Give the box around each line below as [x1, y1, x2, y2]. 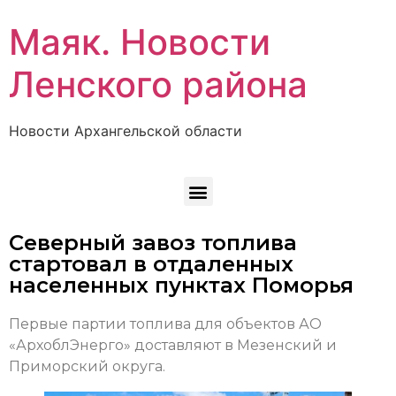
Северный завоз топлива [9, 230, 297, 256]
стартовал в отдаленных [9, 251, 293, 278]
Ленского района [9, 63, 308, 106]
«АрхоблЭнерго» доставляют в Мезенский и [9, 337, 337, 354]
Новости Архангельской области [9, 122, 242, 140]
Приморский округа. [9, 358, 165, 376]
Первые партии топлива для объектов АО [9, 316, 322, 333]
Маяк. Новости [9, 20, 270, 64]
